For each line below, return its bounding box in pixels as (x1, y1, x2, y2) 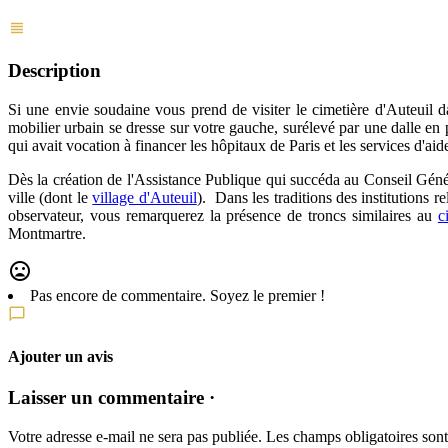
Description (8, 59, 101, 81)
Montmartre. (8, 224, 86, 242)
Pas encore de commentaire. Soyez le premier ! (30, 286, 325, 304)
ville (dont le (8, 188, 93, 206)
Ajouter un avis (8, 347, 113, 365)
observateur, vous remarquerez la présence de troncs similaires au (8, 206, 438, 224)
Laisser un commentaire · (8, 387, 215, 409)
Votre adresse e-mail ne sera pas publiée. (8, 427, 262, 445)
